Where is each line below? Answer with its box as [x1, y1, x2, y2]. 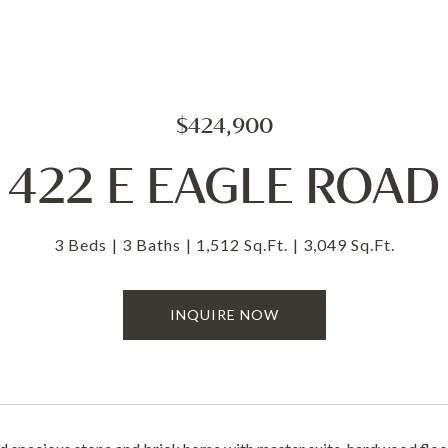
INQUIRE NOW [169, 306, 279, 323]
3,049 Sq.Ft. [302, 235, 395, 254]
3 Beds [53, 235, 107, 254]
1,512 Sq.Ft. [195, 235, 288, 254]
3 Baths [121, 235, 181, 254]
